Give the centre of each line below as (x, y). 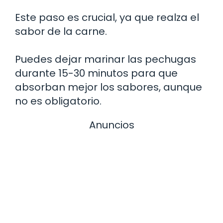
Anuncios (111, 125)
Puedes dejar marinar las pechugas (106, 59)
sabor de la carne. (61, 32)
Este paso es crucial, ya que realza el (107, 18)
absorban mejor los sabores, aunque (109, 87)
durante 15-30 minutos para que (96, 73)
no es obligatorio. (58, 101)
